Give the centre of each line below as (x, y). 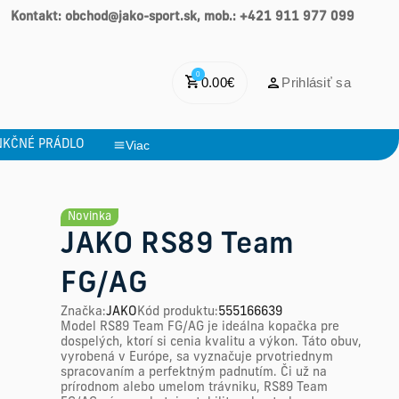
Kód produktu (176, 312)
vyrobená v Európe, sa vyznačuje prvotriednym (197, 358)
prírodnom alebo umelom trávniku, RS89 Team (194, 388)
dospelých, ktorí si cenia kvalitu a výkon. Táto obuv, (211, 342)
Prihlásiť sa (316, 82)
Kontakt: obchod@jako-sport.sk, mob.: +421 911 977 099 (183, 17)
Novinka (90, 217)
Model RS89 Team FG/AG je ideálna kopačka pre (200, 327)
